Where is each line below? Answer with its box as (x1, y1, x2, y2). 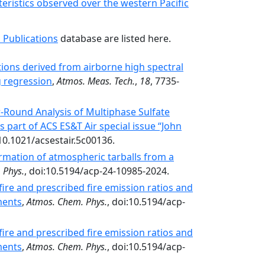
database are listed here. (58, 32, 171, 45)
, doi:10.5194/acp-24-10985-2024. (24, 164, 169, 177)
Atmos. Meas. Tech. (57, 75, 135, 88)
